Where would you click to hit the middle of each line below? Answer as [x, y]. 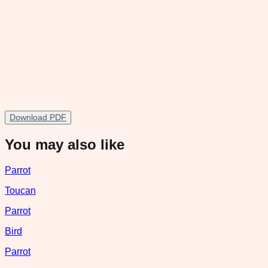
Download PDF [38, 117]
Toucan [20, 190]
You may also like [65, 144]
